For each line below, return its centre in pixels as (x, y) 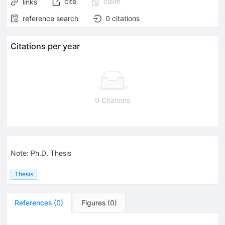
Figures (93, 202)
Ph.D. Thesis (51, 153)
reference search (50, 18)
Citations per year (45, 46)
